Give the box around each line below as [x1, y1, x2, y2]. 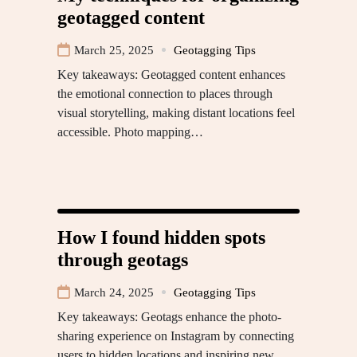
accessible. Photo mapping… [57, 124, 203, 139]
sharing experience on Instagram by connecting [57, 328, 294, 343]
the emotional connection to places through [57, 86, 273, 100]
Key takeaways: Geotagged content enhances [57, 67, 285, 81]
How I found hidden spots [57, 226, 265, 248]
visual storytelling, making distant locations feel [57, 105, 295, 120]
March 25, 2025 [74, 43, 154, 57]
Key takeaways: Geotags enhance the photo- [57, 309, 281, 324]
